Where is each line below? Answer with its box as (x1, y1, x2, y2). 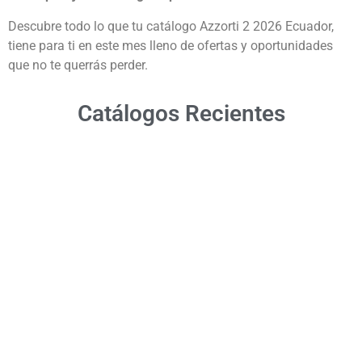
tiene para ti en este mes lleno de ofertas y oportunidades (8, 37, 333, 53)
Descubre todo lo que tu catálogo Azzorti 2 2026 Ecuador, (8, 18, 334, 34)
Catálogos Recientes (77, 100, 285, 128)
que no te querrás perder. (8, 57, 148, 73)
